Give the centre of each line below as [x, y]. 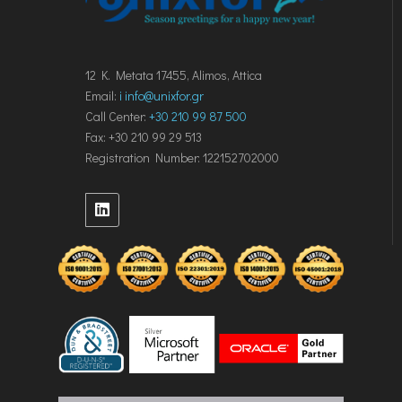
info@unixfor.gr [164, 95]
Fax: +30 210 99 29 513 [144, 136]
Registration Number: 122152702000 [182, 157]
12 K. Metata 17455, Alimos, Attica [174, 74]
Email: [102, 95]
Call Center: [117, 116]
